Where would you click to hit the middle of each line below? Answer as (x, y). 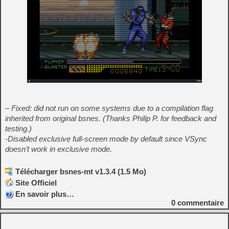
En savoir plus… (45, 194)
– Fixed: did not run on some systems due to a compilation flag (109, 108)
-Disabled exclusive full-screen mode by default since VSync (106, 139)
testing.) (18, 129)
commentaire (200, 203)
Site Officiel (36, 183)
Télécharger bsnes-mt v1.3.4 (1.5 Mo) (81, 172)
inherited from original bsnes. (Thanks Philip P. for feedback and (111, 119)
